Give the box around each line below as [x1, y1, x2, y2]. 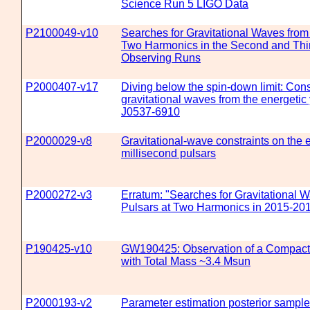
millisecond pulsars [121, 147, 216, 159]
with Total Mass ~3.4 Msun [121, 255, 250, 267]
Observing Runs [121, 52, 201, 64]
